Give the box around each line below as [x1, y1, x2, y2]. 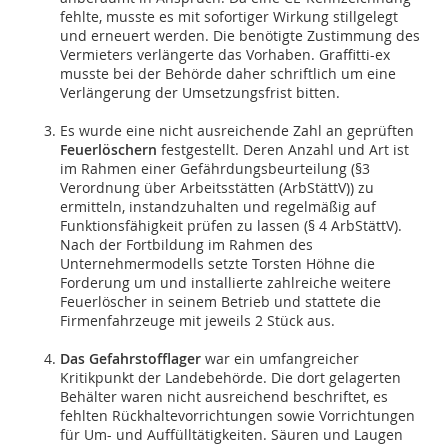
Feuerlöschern [60, 140, 157, 160]
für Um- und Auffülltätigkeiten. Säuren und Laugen [60, 425, 403, 445]
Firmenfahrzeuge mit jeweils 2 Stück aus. [60, 311, 335, 331]
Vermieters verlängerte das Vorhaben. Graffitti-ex [60, 45, 390, 65]
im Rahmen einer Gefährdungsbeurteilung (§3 [60, 159, 370, 179]
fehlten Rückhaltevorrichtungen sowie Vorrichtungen [60, 406, 415, 426]
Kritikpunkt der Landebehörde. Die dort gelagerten [60, 368, 401, 388]
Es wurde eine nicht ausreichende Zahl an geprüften [60, 121, 414, 141]
